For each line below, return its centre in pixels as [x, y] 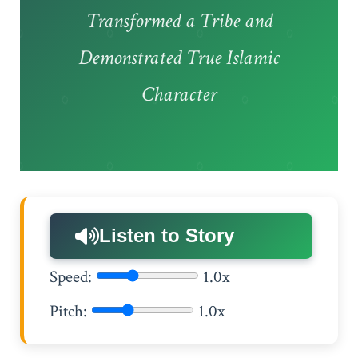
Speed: [70, 276]
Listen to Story [166, 236]
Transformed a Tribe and [179, 22]
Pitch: [68, 311]
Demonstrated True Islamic [179, 58]
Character [179, 95]
